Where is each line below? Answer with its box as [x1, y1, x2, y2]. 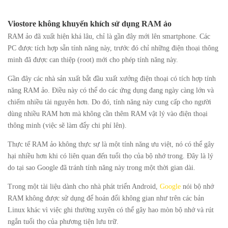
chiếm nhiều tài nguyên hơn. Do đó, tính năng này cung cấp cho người [8, 98, 211, 106]
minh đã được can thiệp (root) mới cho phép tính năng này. [8, 56, 178, 64]
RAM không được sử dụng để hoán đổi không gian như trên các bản [8, 194, 204, 203]
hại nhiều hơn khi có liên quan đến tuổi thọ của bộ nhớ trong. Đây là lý [8, 152, 213, 160]
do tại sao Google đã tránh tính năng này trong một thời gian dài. [8, 164, 195, 172]
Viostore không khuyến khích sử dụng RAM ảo [8, 19, 172, 28]
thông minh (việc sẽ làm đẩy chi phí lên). [8, 122, 127, 130]
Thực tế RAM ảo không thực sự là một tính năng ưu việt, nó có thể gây [8, 140, 214, 149]
